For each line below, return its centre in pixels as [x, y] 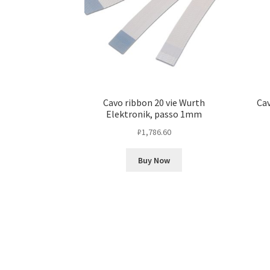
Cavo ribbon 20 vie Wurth [154, 103]
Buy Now [154, 160]
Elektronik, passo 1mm [154, 114]
